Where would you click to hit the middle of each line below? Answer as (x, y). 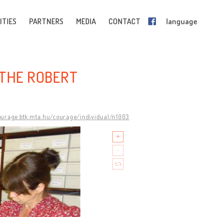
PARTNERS (46, 21)
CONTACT (124, 21)
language (182, 21)
